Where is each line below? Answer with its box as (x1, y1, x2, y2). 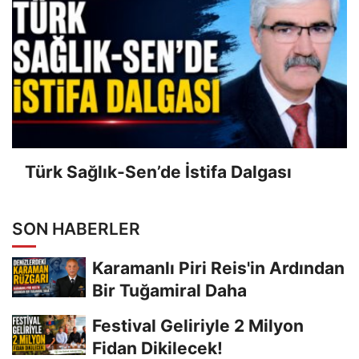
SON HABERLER (12, 218, 140, 239)
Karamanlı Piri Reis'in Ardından (92, 257, 345, 278)
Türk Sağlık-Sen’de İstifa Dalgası (25, 162, 292, 183)
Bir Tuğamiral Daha (92, 280, 247, 301)
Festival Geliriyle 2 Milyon (92, 315, 304, 336)
